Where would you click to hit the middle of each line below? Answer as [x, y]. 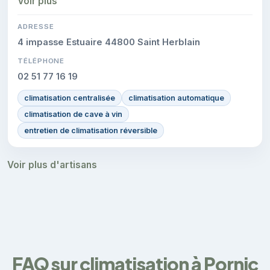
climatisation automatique [176, 98]
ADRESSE [36, 26]
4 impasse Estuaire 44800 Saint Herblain [109, 42]
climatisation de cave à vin [73, 114]
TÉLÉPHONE [41, 61]
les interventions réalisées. [73, 10]
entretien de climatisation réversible [91, 130]
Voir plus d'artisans [52, 165]
